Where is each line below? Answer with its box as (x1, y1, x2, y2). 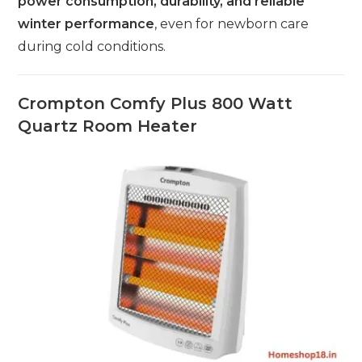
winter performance (18, 15, 155, 32)
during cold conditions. (18, 38, 166, 54)
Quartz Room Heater (18, 116, 198, 136)
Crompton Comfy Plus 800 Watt (18, 93, 293, 113)
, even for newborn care (154, 15, 309, 32)
